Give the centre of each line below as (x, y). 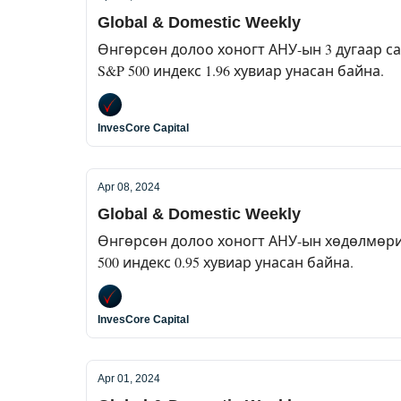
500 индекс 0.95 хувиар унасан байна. (226, 262)
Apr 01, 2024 (129, 379)
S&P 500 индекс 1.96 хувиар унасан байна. (241, 70)
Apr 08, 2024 (129, 187)
